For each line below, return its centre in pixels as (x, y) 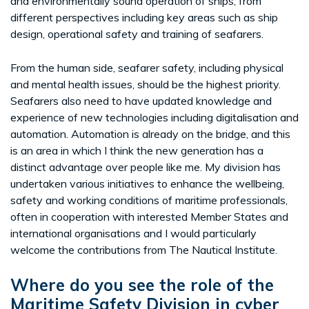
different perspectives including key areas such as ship (144, 18)
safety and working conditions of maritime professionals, (149, 200)
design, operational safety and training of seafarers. (137, 34)
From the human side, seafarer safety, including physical (147, 68)
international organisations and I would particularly (133, 233)
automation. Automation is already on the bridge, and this (150, 134)
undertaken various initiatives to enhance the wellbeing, (147, 184)
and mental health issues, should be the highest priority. (146, 84)
